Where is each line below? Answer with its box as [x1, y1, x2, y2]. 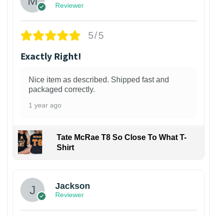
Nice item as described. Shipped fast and [29, 75, 169, 84]
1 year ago [29, 101, 62, 109]
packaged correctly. [29, 85, 95, 93]
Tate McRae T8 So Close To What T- [56, 133, 186, 141]
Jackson [55, 181, 90, 191]
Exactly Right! [20, 49, 81, 62]
